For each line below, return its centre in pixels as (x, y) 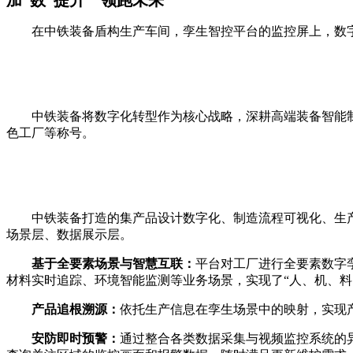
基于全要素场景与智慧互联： (113, 263)
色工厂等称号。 (50, 132)
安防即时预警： (76, 338)
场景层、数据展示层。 (69, 234)
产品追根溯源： (76, 309)
